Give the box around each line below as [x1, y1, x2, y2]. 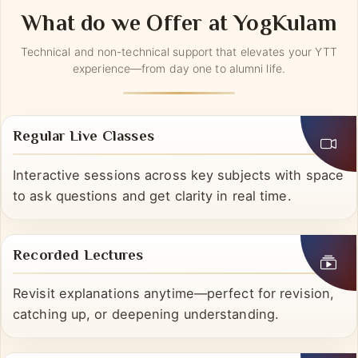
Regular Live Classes [13, 157, 154, 181]
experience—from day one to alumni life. [73, 93, 285, 107]
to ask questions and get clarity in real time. [13, 219, 292, 236]
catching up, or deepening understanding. [13, 338, 280, 355]
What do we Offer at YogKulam [22, 38, 336, 74]
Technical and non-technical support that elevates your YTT [20, 76, 338, 90]
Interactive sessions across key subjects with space [13, 198, 344, 215]
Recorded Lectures [13, 276, 144, 300]
